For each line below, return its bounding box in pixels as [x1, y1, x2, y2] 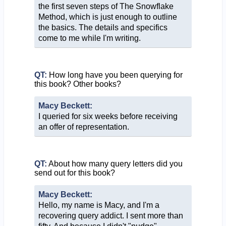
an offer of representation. [38, 122, 129, 131]
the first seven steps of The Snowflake [38, 2, 174, 11]
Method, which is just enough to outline [38, 12, 177, 21]
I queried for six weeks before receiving [38, 111, 178, 121]
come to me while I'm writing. [38, 33, 141, 42]
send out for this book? [34, 168, 115, 177]
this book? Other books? [34, 79, 121, 88]
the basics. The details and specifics [38, 23, 167, 32]
